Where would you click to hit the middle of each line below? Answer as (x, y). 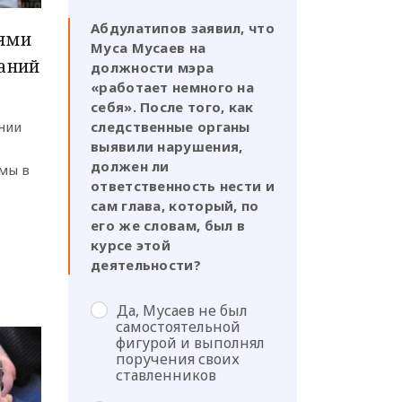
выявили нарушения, (167, 147)
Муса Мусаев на (149, 48)
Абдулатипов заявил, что (183, 28)
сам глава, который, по (175, 206)
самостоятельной (178, 327)
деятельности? (146, 265)
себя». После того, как (172, 107)
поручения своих (178, 359)
